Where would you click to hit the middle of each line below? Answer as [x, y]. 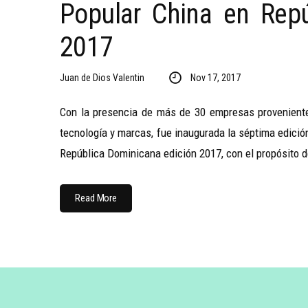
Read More [96, 198]
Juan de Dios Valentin [102, 78]
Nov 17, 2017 [215, 78]
